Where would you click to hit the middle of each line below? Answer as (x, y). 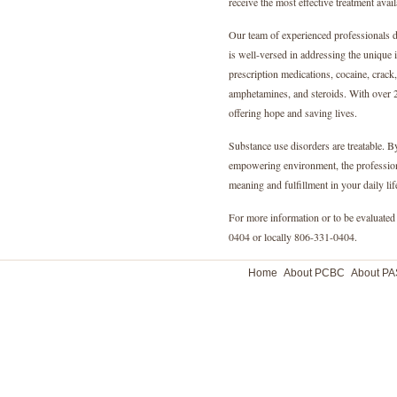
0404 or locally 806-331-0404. (293, 237)
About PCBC (314, 273)
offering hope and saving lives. (293, 113)
